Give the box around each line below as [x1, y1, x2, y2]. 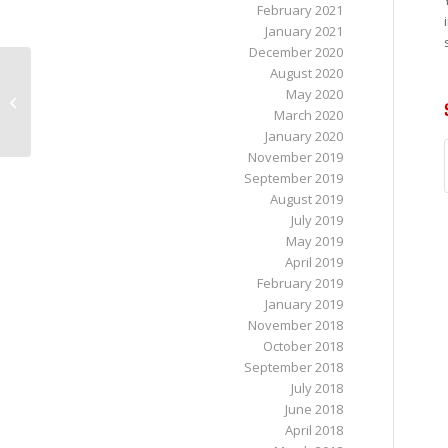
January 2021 [264, 22, 343, 40]
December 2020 [248, 43, 343, 61]
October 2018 [262, 337, 343, 355]
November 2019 [247, 148, 343, 166]
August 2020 [269, 64, 343, 82]
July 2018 [290, 379, 343, 397]
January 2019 [264, 295, 343, 313]
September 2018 [243, 358, 343, 376]
